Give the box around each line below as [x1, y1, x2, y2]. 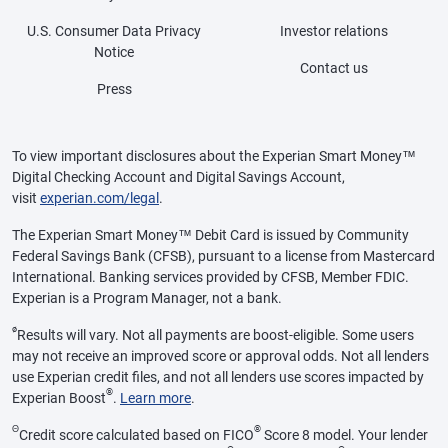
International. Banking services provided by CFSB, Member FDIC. [12, 268, 409, 285]
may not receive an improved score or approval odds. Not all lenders [12, 347, 429, 364]
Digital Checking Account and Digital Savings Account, [12, 168, 345, 185]
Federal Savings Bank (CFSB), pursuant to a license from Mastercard [12, 247, 435, 264]
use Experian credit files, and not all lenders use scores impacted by [12, 368, 424, 385]
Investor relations [280, 23, 388, 40]
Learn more [120, 389, 191, 406]
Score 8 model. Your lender [261, 426, 428, 443]
